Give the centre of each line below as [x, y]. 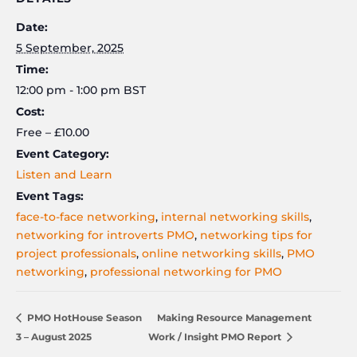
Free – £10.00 [53, 132]
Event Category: [63, 153]
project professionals [76, 253]
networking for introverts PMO [105, 235]
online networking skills [212, 253]
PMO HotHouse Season [83, 317]
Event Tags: [50, 196]
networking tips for [256, 235]
